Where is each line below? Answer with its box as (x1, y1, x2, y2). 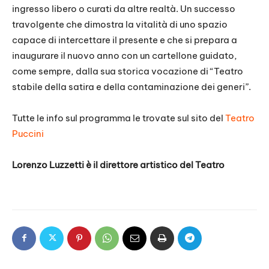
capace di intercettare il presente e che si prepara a (12, 34, 237, 46)
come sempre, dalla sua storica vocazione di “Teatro (12, 65, 243, 77)
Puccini (12, 127, 44, 139)
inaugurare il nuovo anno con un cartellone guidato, (12, 49, 237, 61)
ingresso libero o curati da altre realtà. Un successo (12, 2, 235, 14)
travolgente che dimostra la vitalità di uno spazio (12, 18, 228, 30)
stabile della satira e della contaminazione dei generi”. (12, 80, 251, 92)
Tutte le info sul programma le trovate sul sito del (12, 112, 225, 124)
